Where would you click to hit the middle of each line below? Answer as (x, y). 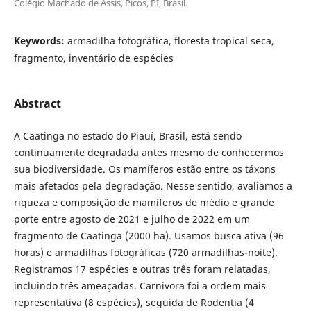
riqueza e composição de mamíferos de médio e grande (144, 203)
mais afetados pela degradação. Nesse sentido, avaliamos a (153, 186)
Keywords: (40, 41)
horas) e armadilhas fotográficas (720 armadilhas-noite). (145, 253)
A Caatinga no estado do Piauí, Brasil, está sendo (127, 136)
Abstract (37, 104)
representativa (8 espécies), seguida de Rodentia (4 (134, 303)
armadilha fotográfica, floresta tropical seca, (170, 41)
